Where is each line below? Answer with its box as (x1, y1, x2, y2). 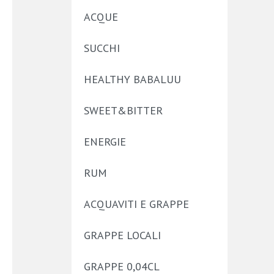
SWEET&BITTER (84, 103, 163, 117)
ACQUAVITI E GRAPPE (84, 197, 189, 211)
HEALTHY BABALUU (84, 72, 181, 86)
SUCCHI (84, 41, 120, 55)
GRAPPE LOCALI (84, 228, 161, 242)
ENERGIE (84, 135, 126, 149)
